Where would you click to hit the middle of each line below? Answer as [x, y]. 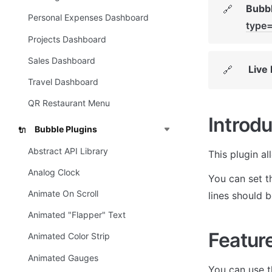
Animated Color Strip [69, 236]
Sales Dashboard [62, 60]
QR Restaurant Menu [69, 103]
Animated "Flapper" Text [77, 215]
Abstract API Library [68, 151]
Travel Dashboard [63, 82]
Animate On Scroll [63, 193]
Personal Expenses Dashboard [88, 18]
